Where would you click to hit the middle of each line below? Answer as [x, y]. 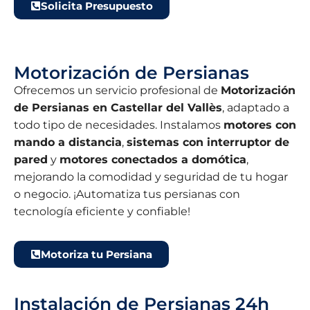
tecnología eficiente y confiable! [102, 212]
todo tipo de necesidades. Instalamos [119, 125]
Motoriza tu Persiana [97, 255]
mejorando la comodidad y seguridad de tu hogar [151, 177]
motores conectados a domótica [153, 160]
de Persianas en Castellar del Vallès [118, 108]
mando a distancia [68, 143]
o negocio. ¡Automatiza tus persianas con [127, 194]
